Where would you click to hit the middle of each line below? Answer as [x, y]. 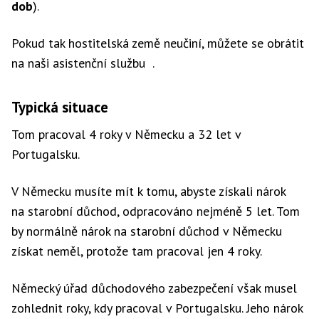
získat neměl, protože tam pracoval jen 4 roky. [137, 251]
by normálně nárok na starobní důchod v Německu [147, 231]
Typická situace [60, 107]
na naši [32, 63]
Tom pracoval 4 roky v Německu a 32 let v [126, 134]
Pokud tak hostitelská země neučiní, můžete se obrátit [158, 43]
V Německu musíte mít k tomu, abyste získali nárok [148, 191]
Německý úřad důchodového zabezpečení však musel [154, 288]
